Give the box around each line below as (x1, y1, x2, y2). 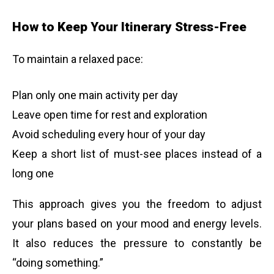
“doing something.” (12, 256, 103, 269)
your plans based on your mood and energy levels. (12, 217, 262, 230)
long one (12, 166, 54, 180)
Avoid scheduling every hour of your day (12, 127, 206, 141)
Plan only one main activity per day (12, 88, 178, 102)
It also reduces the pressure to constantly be (12, 236, 262, 250)
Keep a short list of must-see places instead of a (12, 147, 262, 160)
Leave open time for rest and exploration (12, 108, 207, 121)
